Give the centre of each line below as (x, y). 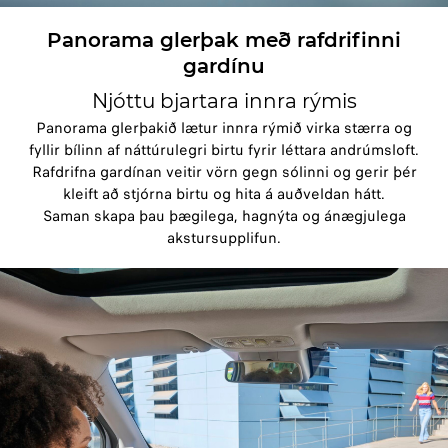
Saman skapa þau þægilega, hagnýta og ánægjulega (224, 216)
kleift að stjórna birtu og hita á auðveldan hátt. (224, 194)
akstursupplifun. (224, 238)
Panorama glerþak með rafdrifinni (224, 40)
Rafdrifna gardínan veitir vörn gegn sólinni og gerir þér (224, 172)
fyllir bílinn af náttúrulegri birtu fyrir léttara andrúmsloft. (224, 150)
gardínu (224, 66)
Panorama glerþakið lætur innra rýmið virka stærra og (224, 128)
